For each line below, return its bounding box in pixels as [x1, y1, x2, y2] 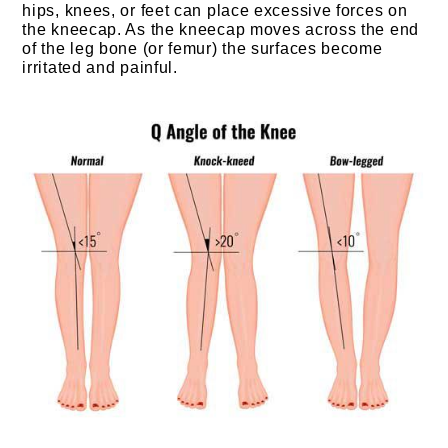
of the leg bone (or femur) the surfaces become [22, 39, 383, 57]
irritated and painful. [22, 58, 178, 76]
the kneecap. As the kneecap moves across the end [22, 20, 419, 38]
